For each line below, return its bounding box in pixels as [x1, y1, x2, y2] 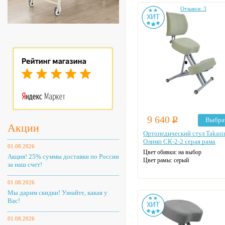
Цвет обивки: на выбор [143, 149, 201, 156]
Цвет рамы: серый [143, 157, 189, 164]
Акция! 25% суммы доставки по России [8, 153, 119, 160]
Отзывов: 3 [180, 6, 206, 12]
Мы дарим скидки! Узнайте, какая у [8, 189, 107, 196]
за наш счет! [8, 161, 42, 168]
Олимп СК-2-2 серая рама [143, 138, 215, 145]
